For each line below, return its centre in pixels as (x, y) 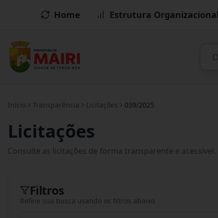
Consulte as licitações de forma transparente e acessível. (112, 151)
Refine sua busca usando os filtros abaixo (87, 201)
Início (17, 105)
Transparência (56, 105)
